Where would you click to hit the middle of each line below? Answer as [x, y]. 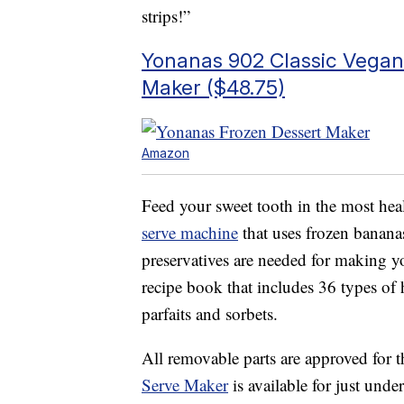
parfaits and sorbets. [210, 313]
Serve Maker [185, 384]
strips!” [166, 15]
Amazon [165, 152]
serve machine [190, 232]
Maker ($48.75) [213, 87]
